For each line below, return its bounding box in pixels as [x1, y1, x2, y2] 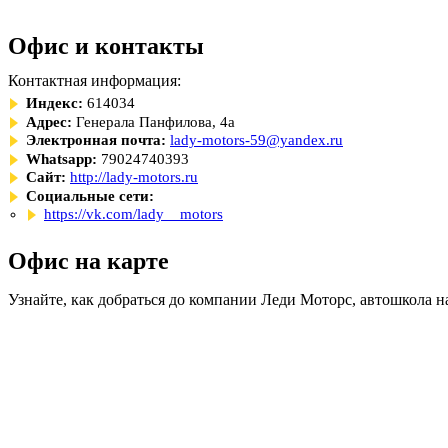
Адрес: [26, 113, 72, 130]
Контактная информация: [8, 72, 181, 89]
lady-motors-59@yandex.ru [170, 132, 343, 148]
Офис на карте [8, 248, 169, 274]
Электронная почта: [26, 132, 166, 148]
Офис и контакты [8, 33, 204, 59]
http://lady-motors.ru [70, 169, 198, 185]
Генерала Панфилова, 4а [76, 113, 235, 130]
